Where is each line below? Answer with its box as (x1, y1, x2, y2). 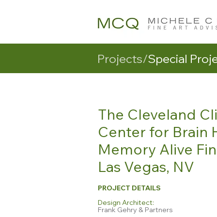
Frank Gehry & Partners (98, 205, 173, 214)
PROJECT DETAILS (98, 184, 161, 192)
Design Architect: (98, 198, 155, 207)
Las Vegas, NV (98, 157, 194, 176)
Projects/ (97, 51, 148, 66)
